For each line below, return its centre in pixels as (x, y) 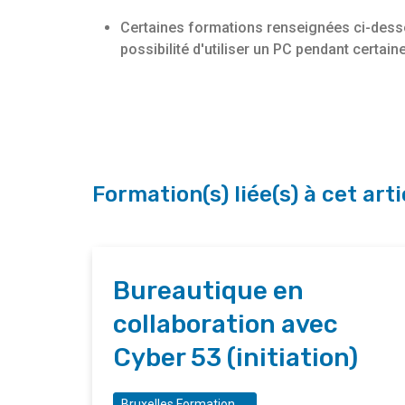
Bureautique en (208, 291)
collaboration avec (226, 325)
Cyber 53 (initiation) (235, 358)
